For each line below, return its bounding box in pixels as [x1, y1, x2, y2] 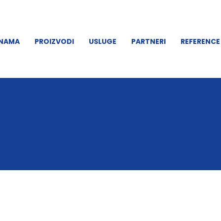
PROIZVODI [35, 37, 74, 47]
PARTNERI [131, 37, 166, 47]
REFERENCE [181, 37, 220, 47]
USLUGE [89, 37, 116, 47]
